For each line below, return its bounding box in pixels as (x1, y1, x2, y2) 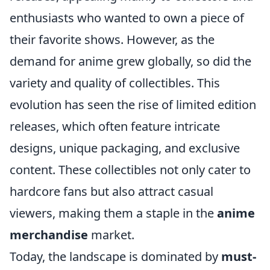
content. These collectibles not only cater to (10, 162, 251, 178)
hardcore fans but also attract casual (10, 183, 213, 199)
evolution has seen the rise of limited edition (10, 96, 256, 113)
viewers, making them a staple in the (10, 205, 217, 221)
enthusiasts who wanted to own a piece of (10, 10, 244, 26)
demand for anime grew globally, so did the (10, 53, 251, 69)
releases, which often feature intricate (10, 118, 220, 134)
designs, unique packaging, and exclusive (10, 140, 240, 156)
